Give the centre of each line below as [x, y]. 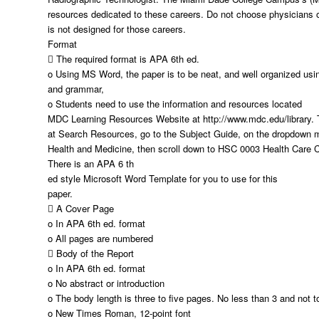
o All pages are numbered [100, 238]
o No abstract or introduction [106, 283]
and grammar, [76, 89]
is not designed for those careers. [117, 29]
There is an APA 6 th [91, 163]
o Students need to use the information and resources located [175, 104]
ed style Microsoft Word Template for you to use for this [163, 178]
